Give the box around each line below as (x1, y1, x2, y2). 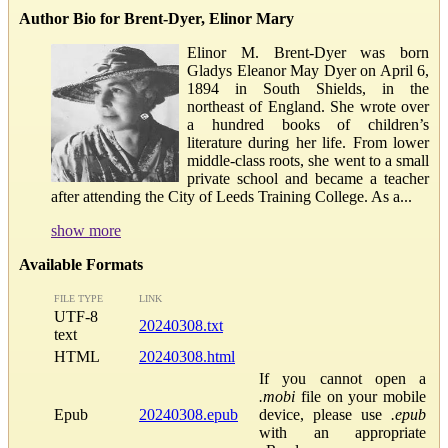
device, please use (259, 405, 391, 423)
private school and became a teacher (187, 169, 429, 187)
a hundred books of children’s (187, 115, 429, 133)
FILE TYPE (54, 292, 103, 304)
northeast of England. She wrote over (187, 97, 429, 115)
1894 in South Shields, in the (187, 79, 429, 97)
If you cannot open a (259, 369, 426, 387)
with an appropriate (259, 423, 426, 441)
